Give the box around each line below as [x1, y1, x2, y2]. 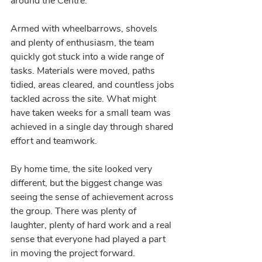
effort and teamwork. [11, 135, 97, 147]
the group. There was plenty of [11, 205, 139, 218]
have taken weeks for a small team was [11, 106, 173, 119]
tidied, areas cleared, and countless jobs [11, 78, 177, 91]
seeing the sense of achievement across [11, 191, 176, 204]
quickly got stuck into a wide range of [11, 50, 166, 63]
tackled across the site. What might [11, 92, 158, 105]
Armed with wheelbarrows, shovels [11, 22, 160, 35]
